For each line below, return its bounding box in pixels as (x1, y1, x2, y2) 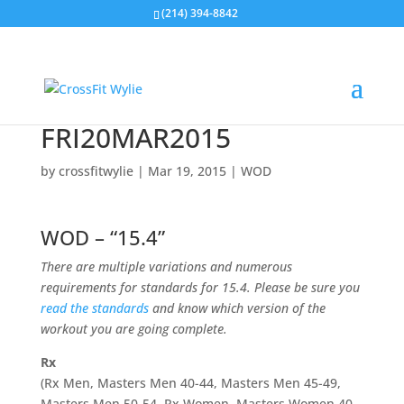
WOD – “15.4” (40, 224, 165, 251)
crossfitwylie (58, 162, 133, 179)
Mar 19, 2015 (147, 162, 226, 179)
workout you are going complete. (40, 320, 231, 337)
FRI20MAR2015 (40, 119, 231, 156)
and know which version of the (148, 299, 326, 317)
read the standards (40, 299, 149, 317)
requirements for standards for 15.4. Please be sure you (40, 279, 360, 296)
